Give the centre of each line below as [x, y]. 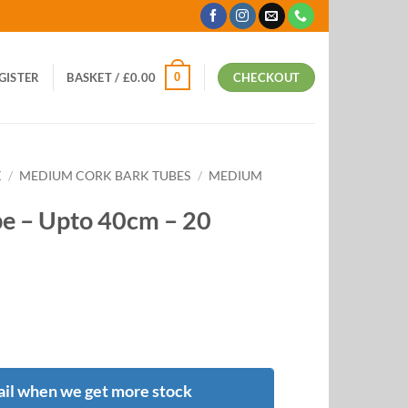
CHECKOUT [266, 77]
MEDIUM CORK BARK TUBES [105, 176]
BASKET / [95, 77]
